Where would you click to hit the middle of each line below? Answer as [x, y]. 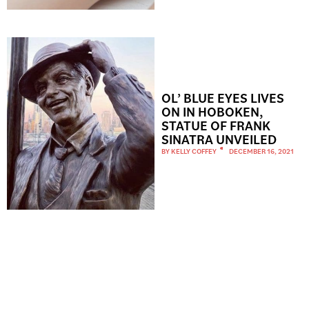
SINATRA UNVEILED [219, 139]
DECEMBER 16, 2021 [261, 151]
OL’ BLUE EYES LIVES [223, 97]
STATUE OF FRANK [216, 125]
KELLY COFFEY [194, 151]
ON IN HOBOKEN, [212, 111]
